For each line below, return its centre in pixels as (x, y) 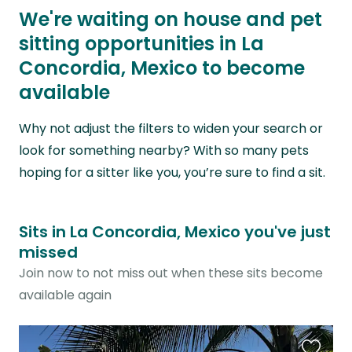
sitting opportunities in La (141, 44)
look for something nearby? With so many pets (164, 150)
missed (48, 252)
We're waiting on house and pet (170, 20)
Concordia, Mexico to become (162, 68)
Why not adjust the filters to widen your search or (171, 128)
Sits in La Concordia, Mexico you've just (175, 231)
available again (65, 295)
